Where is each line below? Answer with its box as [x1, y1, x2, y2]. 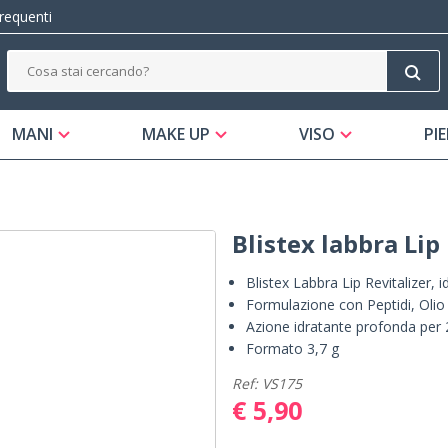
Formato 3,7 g [246, 339, 339, 359]
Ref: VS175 [232, 374, 302, 394]
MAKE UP [142, 123, 211, 146]
